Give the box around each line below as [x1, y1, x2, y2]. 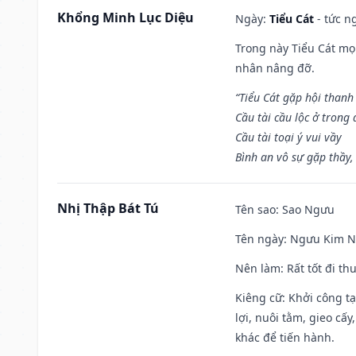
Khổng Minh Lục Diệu [57, 8, 194, 26]
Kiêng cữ [235, 289, 282, 305]
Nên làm [235, 260, 281, 276]
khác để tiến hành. [235, 329, 335, 345]
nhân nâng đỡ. [235, 60, 315, 75]
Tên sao [235, 201, 276, 217]
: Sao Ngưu [276, 201, 335, 217]
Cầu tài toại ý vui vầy [235, 129, 342, 145]
